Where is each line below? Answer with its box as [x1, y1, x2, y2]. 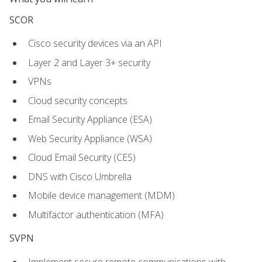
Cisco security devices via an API [28, 36, 162, 50]
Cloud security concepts [28, 94, 127, 107]
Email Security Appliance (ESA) [28, 113, 152, 126]
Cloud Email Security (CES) [28, 151, 136, 164]
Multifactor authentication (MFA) [28, 208, 164, 222]
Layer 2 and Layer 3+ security [28, 56, 150, 69]
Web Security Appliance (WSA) [28, 132, 152, 145]
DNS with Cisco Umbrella [28, 170, 132, 183]
